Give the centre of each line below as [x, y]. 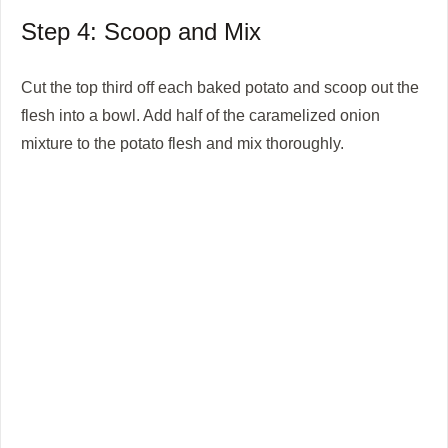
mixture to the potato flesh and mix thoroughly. [182, 142]
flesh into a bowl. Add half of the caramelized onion [200, 114]
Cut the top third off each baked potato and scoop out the [220, 86]
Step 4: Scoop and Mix [141, 31]
